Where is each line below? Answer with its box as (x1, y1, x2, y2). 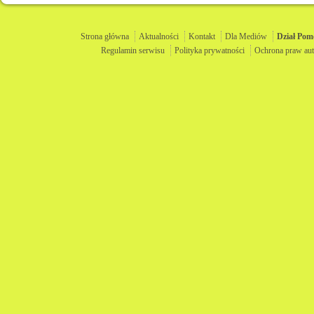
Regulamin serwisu (101, 46, 165, 56)
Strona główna (80, 32, 129, 42)
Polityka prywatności (175, 46, 245, 56)
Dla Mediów (224, 32, 267, 42)
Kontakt (188, 32, 215, 42)
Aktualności (138, 32, 179, 42)
